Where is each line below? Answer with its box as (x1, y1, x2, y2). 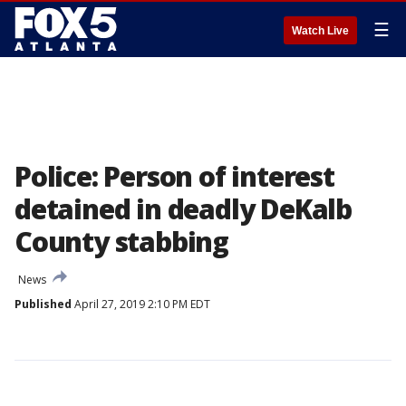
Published (14, 296, 72, 312)
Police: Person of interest (14, 158, 334, 195)
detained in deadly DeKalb (14, 190, 352, 227)
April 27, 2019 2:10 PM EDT (72, 296, 210, 312)
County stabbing (14, 223, 229, 260)
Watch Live (292, 24, 349, 37)
